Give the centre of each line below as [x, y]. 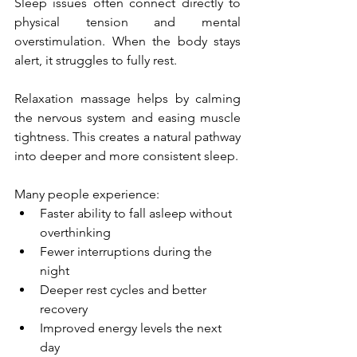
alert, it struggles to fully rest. [96, 60]
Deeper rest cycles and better [125, 289]
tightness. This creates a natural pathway [127, 136]
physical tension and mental [127, 22]
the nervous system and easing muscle [127, 117]
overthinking [75, 232]
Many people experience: [87, 194]
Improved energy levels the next [132, 328]
